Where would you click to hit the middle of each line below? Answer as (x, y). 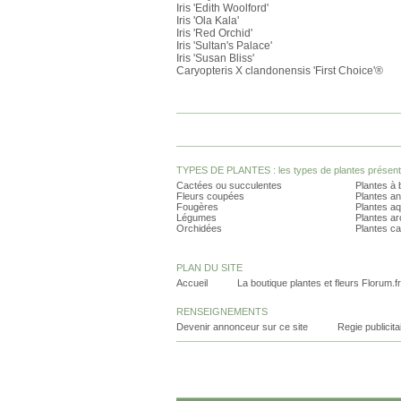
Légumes (196, 218)
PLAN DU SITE (209, 268)
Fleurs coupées (210, 196)
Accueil (192, 283)
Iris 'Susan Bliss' (215, 58)
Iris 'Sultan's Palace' (224, 46)
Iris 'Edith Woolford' (222, 8)
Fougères (197, 207)
